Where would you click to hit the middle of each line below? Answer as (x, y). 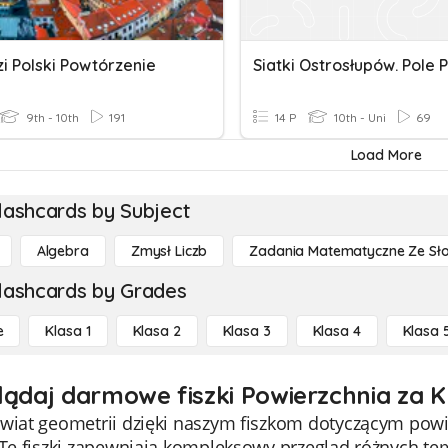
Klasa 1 (68, 331)
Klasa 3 (246, 331)
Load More (386, 155)
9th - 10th (51, 117)
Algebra (62, 251)
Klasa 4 (336, 331)
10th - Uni (358, 117)
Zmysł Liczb (169, 251)
